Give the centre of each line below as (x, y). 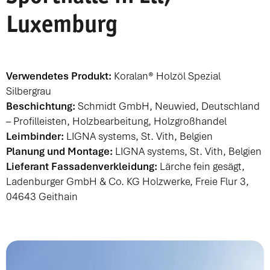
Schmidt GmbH (114, 106)
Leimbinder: (35, 136)
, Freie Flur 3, (219, 181)
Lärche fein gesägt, (201, 166)
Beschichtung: (41, 106)
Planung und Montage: (59, 151)
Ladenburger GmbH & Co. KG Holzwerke (98, 181)
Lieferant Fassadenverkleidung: (82, 166)
